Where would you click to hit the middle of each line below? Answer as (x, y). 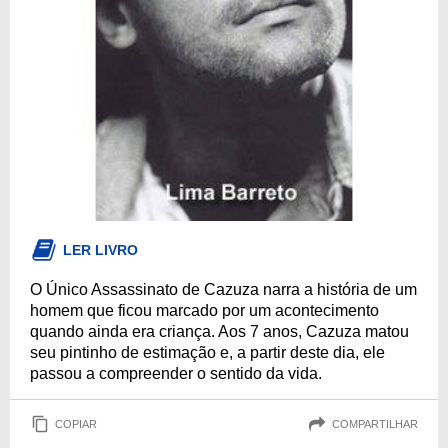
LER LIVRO (100, 250)
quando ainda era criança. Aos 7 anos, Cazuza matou (219, 331)
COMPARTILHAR (375, 423)
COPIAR (76, 423)
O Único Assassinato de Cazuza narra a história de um (223, 289)
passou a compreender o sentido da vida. (176, 373)
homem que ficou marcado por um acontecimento (204, 310)
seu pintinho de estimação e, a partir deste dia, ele (207, 352)
